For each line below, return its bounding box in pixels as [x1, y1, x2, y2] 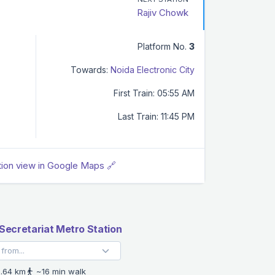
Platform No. [137, 41, 189, 52]
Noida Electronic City [110, 64, 195, 75]
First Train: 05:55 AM [114, 87, 195, 98]
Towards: [71, 64, 108, 75]
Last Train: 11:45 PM [118, 110, 195, 122]
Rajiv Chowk [137, 6, 188, 18]
